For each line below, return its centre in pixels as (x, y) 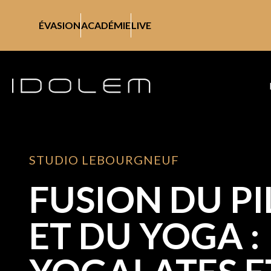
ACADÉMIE (106, 25)
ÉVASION (60, 25)
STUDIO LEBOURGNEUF (104, 160)
